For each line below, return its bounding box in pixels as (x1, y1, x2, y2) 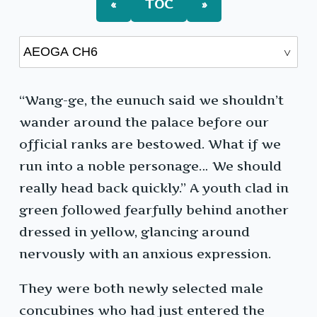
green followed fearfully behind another (19, 202, 289, 218)
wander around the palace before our (19, 115, 269, 130)
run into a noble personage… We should (19, 158, 282, 174)
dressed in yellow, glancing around (19, 224, 250, 240)
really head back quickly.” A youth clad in (19, 180, 289, 196)
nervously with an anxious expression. (19, 246, 271, 262)
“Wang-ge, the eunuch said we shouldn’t (19, 93, 284, 108)
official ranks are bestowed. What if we (19, 137, 281, 152)
